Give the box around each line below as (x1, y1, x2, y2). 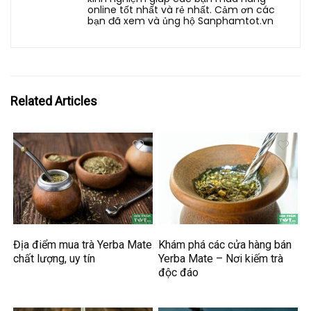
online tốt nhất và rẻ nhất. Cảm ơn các (87, 3, 275, 17)
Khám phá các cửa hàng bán (158, 237, 292, 251)
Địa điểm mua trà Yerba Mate (13, 237, 153, 251)
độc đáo (158, 265, 199, 279)
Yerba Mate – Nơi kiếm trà (158, 251, 284, 265)
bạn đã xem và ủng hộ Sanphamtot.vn (87, 14, 274, 28)
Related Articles (10, 94, 97, 109)
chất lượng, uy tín (13, 251, 96, 265)
